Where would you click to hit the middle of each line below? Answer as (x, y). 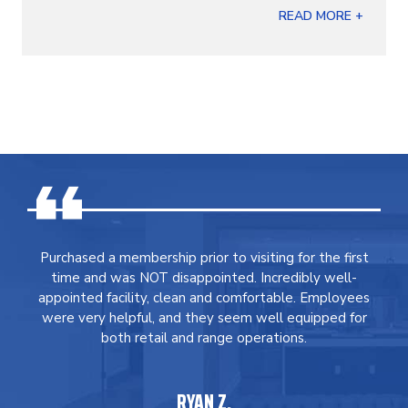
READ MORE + (321, 16)
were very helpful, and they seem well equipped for (204, 318)
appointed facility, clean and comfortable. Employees (204, 298)
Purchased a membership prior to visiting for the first (204, 258)
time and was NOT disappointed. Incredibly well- (204, 278)
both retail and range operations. (204, 338)
